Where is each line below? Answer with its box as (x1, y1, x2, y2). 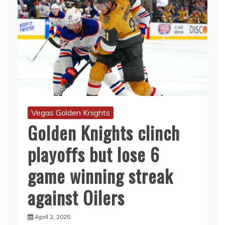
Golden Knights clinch (28, 119, 180, 146)
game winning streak (28, 162, 173, 189)
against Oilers (28, 184, 125, 211)
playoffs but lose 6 (28, 141, 160, 168)
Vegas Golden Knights (31, 107, 110, 118)
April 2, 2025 (35, 213, 70, 221)
